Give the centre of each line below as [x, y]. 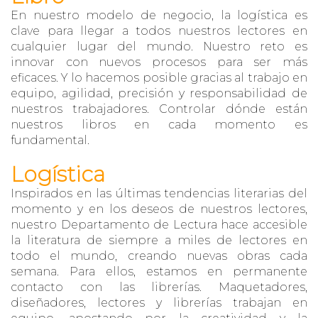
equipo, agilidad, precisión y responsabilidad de [159, 93]
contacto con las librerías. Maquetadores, [159, 287]
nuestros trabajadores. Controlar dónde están [159, 109]
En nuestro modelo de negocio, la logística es [159, 15]
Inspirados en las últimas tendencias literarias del [159, 193]
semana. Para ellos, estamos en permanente [159, 272]
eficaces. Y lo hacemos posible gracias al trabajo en [159, 78]
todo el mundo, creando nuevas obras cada [159, 256]
